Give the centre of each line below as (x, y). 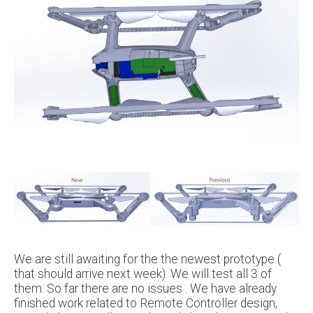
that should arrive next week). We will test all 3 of (143, 274)
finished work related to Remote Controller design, (146, 303)
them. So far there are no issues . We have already (145, 288)
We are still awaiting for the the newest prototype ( (147, 259)
